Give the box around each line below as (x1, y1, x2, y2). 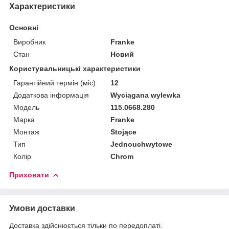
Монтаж (13, 127, 39, 136)
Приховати (9, 170, 49, 179)
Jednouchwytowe (110, 140, 173, 148)
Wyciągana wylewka (110, 90, 181, 99)
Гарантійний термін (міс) (13, 78, 96, 87)
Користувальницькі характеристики (9, 64, 141, 73)
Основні (9, 23, 38, 32)
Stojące (110, 127, 137, 136)
